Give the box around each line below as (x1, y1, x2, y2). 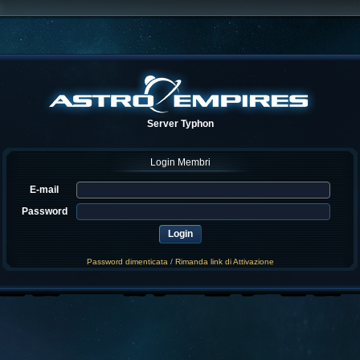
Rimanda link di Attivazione (174, 257, 274, 266)
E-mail (30, 184, 59, 195)
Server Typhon (146, 118, 214, 129)
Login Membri (149, 157, 211, 168)
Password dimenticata (86, 257, 168, 266)
